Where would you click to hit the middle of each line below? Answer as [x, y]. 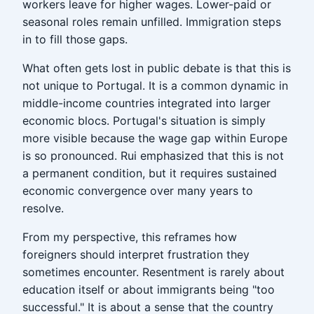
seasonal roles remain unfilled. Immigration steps [152, 22]
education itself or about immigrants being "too [149, 289]
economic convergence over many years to [138, 191]
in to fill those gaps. [75, 39]
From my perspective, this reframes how [130, 237]
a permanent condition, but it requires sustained [150, 173]
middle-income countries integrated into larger [146, 103]
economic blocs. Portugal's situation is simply [144, 121]
